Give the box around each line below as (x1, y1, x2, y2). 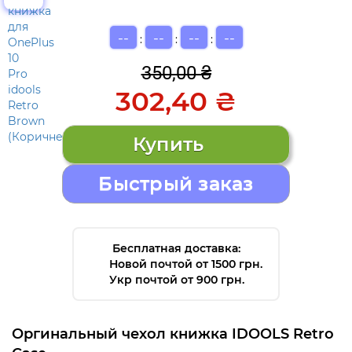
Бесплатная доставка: (112, 240, 240, 255)
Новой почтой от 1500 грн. (109, 256, 262, 271)
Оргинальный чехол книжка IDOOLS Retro (12, 324, 334, 343)
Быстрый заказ (98, 171, 254, 195)
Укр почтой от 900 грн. (109, 272, 244, 287)
